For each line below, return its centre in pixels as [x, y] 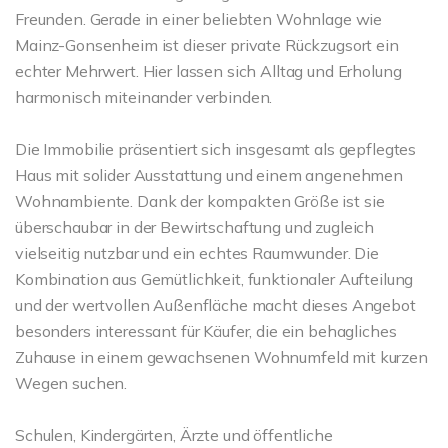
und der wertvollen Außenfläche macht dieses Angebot [215, 305]
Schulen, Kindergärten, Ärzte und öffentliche [174, 435]
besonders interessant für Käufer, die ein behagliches [206, 331]
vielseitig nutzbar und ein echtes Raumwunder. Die [197, 253]
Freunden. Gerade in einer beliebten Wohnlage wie [199, 19]
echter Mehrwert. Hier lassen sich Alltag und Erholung [208, 71]
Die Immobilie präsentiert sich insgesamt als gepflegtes [216, 149]
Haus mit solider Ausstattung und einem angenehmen [209, 175]
